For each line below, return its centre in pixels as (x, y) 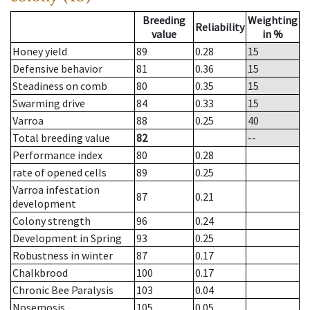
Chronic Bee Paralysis (63, 290)
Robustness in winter (63, 256)
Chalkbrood (40, 273)
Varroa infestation (56, 190)
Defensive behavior (57, 69)
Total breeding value (61, 138)
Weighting (273, 20)
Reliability (220, 27)
